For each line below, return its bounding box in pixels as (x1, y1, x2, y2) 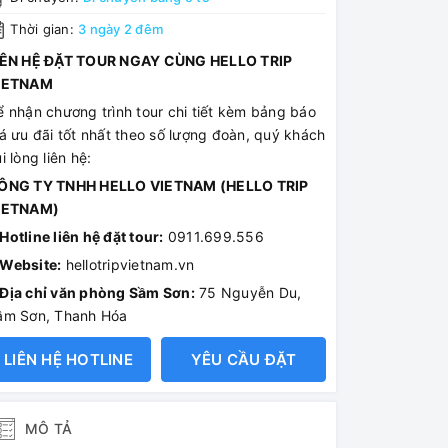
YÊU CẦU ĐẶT (190, 350, 297, 370)
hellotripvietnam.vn (61, 256, 195, 274)
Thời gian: (6, 20, 78, 37)
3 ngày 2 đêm (78, 20, 163, 37)
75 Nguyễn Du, (199, 284, 302, 302)
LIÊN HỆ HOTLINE (4, 350, 133, 370)
